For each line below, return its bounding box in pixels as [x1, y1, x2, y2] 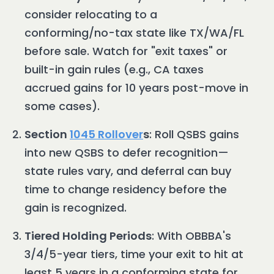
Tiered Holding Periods [24, 228, 152, 244]
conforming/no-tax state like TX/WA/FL [24, 25, 244, 41]
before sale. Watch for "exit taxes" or [24, 43, 228, 59]
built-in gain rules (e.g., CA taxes [24, 62, 204, 78]
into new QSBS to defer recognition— [24, 145, 229, 161]
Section [24, 127, 70, 143]
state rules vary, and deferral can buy [24, 163, 231, 179]
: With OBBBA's [152, 228, 231, 244]
